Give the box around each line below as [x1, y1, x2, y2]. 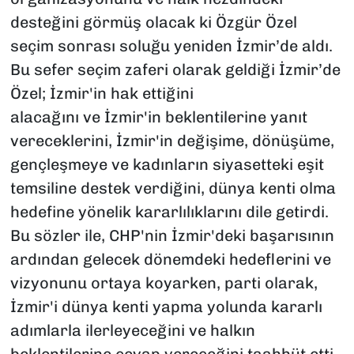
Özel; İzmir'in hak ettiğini [9, 83, 194, 103]
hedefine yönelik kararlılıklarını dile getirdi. [9, 201, 329, 221]
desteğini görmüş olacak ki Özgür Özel [9, 12, 297, 32]
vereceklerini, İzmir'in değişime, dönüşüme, [9, 130, 334, 150]
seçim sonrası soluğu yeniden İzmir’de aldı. [9, 36, 333, 55]
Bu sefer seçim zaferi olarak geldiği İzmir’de [9, 59, 341, 79]
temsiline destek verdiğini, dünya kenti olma [9, 178, 336, 198]
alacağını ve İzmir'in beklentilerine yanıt [9, 107, 307, 126]
